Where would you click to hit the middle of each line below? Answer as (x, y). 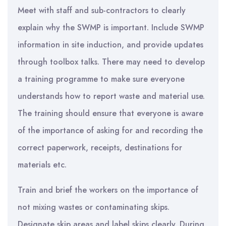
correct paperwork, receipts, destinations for (100, 148)
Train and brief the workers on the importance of (108, 190)
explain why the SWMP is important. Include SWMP (111, 27)
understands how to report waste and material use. (111, 96)
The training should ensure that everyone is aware (110, 113)
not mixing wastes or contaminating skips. (94, 207)
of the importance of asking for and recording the (110, 130)
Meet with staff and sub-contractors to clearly (102, 10)
